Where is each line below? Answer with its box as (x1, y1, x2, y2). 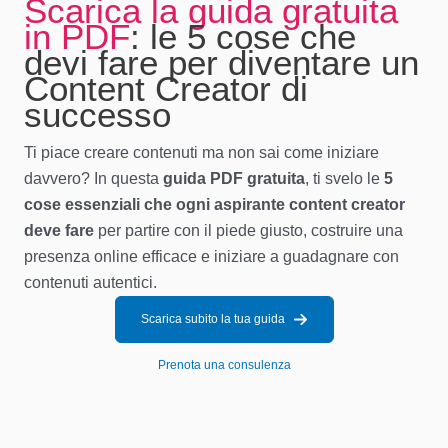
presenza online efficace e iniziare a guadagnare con (24, 247, 399, 265)
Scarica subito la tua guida (140, 312, 285, 327)
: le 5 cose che (130, 16, 356, 56)
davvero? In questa (24, 169, 163, 187)
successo (24, 94, 171, 134)
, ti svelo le (305, 169, 384, 187)
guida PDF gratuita (163, 169, 305, 187)
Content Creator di (24, 68, 308, 108)
